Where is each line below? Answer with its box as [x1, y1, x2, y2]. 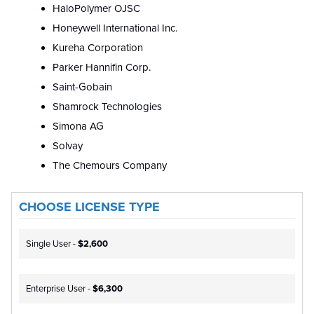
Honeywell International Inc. [53, 22, 177, 35]
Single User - [26, 238, 78, 250]
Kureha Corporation [53, 41, 143, 55]
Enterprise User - [26, 283, 93, 295]
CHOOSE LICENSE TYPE [19, 199, 160, 215]
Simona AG [53, 120, 104, 133]
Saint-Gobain [53, 81, 112, 94]
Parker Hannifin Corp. [53, 61, 151, 74]
